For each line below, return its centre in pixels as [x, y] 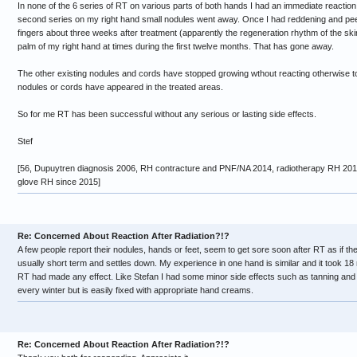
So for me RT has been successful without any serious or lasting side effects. [167, 114]
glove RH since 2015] [59, 182]
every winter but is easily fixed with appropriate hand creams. [135, 290]
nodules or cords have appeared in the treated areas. [120, 87]
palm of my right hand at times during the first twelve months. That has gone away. [176, 46]
